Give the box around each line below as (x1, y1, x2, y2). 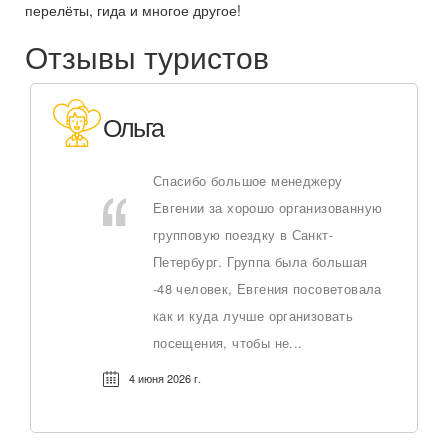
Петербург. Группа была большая (152, 252, 368, 271)
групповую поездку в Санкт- (152, 225, 334, 244)
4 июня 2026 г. (128, 370, 201, 386)
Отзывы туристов (25, 35, 269, 78)
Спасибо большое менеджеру (152, 171, 343, 190)
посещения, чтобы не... (152, 333, 303, 352)
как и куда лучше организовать (152, 306, 354, 325)
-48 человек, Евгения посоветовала (152, 279, 382, 298)
